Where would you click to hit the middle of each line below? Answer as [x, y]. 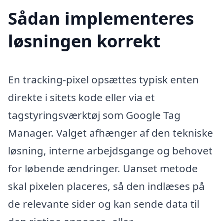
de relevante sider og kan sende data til [104, 203]
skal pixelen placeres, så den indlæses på [106, 186]
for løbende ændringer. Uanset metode [103, 168]
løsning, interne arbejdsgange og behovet [110, 150]
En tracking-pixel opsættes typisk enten [103, 79]
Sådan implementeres [101, 18]
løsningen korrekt [84, 40]
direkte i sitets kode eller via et [81, 97]
